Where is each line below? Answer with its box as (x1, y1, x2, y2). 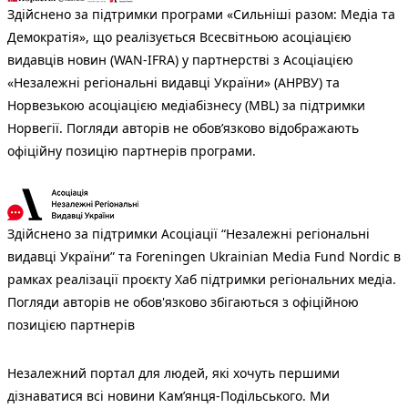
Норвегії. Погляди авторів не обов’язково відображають (7, 119, 359, 138)
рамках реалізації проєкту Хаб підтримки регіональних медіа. (7, 270, 396, 289)
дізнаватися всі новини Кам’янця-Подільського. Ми (7, 387, 330, 405)
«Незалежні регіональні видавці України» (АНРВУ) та (7, 74, 340, 92)
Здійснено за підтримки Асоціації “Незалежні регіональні (7, 225, 370, 243)
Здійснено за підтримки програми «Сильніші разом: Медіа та (7, 5, 395, 24)
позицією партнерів (7, 316, 135, 334)
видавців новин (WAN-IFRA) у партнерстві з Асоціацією (7, 51, 353, 69)
